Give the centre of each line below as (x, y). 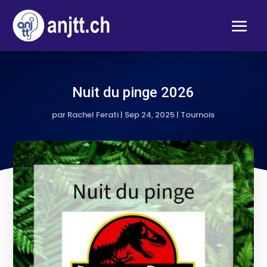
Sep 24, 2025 (150, 114)
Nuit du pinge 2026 (133, 92)
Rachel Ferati (93, 114)
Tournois (198, 114)
